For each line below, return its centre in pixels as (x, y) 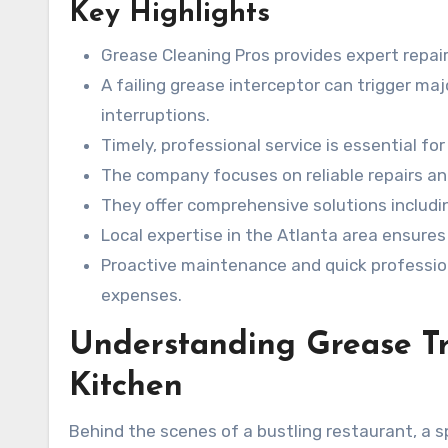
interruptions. (155, 114)
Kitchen (126, 386)
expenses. (141, 294)
